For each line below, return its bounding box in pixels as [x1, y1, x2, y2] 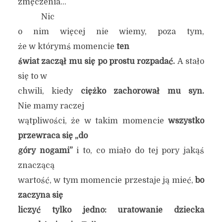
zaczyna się [17, 191, 63, 200]
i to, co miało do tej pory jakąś [72, 146, 205, 155]
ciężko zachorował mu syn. [80, 87, 205, 96]
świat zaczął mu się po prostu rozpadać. [17, 57, 177, 66]
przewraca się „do [17, 131, 88, 140]
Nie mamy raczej [17, 102, 84, 111]
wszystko [168, 116, 205, 125]
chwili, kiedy [17, 87, 81, 96]
